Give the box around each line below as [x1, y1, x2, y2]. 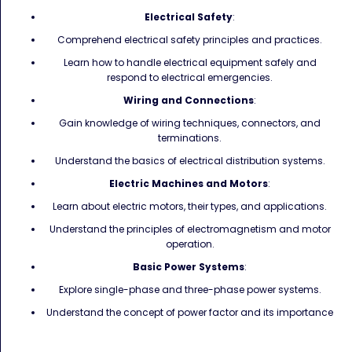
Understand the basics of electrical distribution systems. [54, 154, 325, 167]
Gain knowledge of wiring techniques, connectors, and [59, 116, 321, 130]
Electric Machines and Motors [109, 177, 268, 190]
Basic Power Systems [133, 260, 244, 273]
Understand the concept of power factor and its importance [46, 306, 333, 319]
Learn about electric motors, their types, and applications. [53, 200, 327, 213]
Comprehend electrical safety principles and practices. [57, 33, 322, 46]
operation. [165, 237, 214, 251]
